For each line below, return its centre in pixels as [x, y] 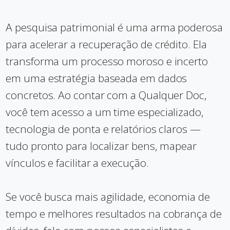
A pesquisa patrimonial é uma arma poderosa [114, 27]
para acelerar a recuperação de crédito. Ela [106, 44]
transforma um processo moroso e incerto [107, 61]
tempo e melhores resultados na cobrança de [114, 214]
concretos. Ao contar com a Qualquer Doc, [106, 95]
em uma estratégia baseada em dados [97, 78]
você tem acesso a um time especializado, [105, 112]
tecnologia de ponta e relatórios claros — [103, 129]
